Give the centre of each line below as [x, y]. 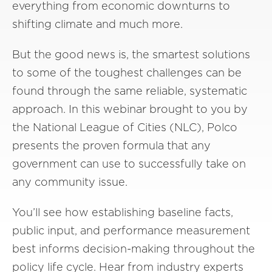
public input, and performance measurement [131, 230]
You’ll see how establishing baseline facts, [123, 212]
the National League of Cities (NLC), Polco [125, 127]
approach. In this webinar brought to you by [130, 109]
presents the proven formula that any [111, 145]
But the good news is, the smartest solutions [131, 54]
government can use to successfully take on [129, 163]
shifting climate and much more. [97, 24]
